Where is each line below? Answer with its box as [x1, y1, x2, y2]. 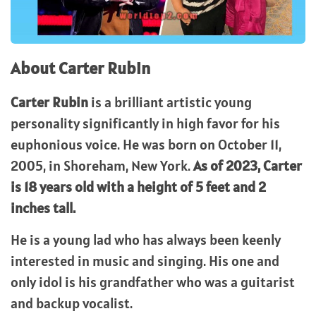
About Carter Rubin [11, 56, 150, 79]
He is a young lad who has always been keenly [11, 230, 281, 249]
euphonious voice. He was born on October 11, [11, 135, 281, 154]
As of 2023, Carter [193, 156, 302, 175]
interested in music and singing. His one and [11, 251, 279, 270]
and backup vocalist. [11, 293, 133, 312]
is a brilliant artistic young [88, 92, 252, 111]
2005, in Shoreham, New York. [11, 156, 193, 175]
